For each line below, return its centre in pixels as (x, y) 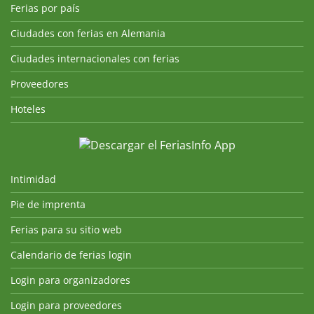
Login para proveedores (66, 305)
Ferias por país (45, 8)
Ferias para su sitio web (66, 229)
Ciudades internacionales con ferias (95, 59)
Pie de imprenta (48, 204)
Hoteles (28, 109)
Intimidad (33, 179)
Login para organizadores (70, 280)
